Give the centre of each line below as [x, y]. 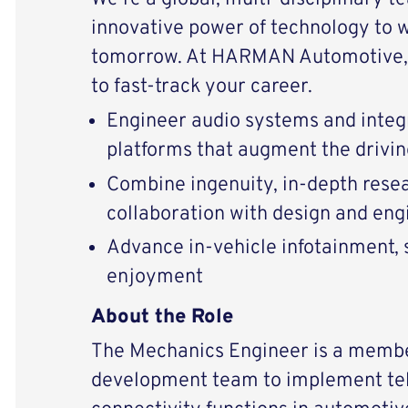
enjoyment [154, 278]
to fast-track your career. [201, 87]
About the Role [162, 317]
